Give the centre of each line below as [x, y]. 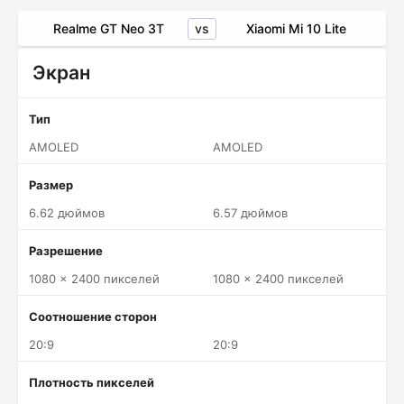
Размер [51, 185]
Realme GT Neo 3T [108, 28]
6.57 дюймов [250, 213]
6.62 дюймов [67, 213]
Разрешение [66, 251]
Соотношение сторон [93, 317]
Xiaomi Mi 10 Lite [296, 28]
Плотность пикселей [92, 382]
